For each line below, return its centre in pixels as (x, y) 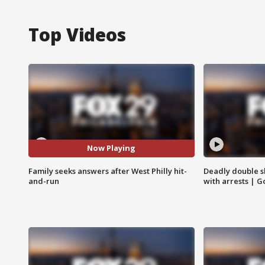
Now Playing (112, 148)
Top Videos (77, 34)
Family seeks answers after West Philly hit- (108, 171)
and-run (44, 181)
